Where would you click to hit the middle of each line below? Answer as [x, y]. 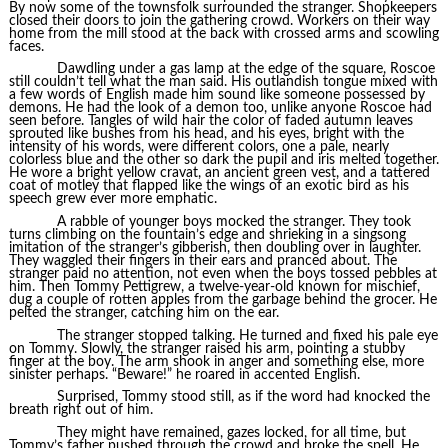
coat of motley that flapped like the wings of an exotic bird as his [208, 186]
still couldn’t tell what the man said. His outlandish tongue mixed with [223, 82]
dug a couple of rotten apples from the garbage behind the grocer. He [222, 299]
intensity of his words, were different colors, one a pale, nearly [198, 147]
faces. [26, 46]
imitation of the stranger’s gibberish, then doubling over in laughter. [214, 247]
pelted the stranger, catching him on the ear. [143, 312]
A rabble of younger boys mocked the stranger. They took [233, 221]
